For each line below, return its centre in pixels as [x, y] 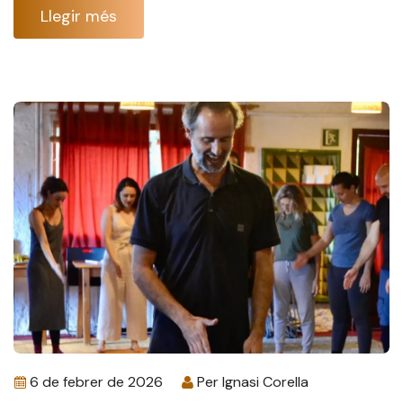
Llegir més [79, 16]
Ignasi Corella [265, 381]
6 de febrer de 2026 [96, 381]
